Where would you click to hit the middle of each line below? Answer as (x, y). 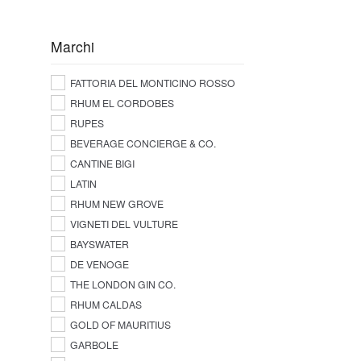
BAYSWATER (99, 244)
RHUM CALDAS (106, 305)
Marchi (73, 46)
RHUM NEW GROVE (116, 204)
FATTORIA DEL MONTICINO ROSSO (152, 83)
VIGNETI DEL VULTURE (124, 224)
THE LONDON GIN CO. (122, 284)
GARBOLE (94, 345)
